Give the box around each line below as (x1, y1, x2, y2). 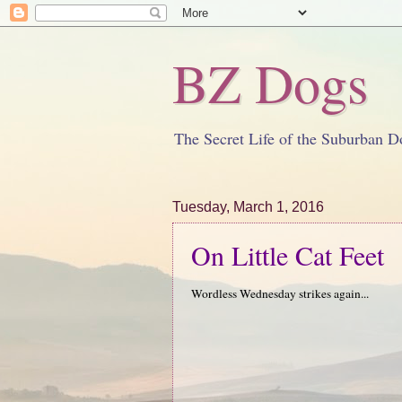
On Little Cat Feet (191, 237, 384, 273)
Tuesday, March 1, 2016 (172, 199, 324, 214)
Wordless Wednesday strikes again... (191, 284, 369, 301)
